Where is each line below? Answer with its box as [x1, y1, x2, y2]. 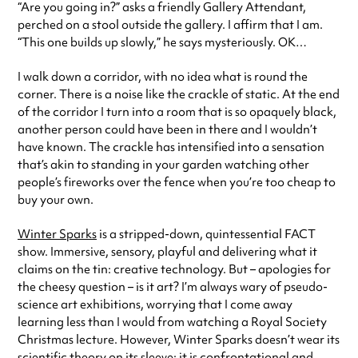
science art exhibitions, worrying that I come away [18, 296, 292, 312]
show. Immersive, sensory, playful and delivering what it [18, 244, 317, 260]
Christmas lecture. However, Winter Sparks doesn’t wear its [18, 332, 340, 348]
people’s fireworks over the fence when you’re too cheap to [18, 174, 336, 190]
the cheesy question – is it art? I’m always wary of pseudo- [18, 279, 328, 295]
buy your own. [18, 192, 93, 208]
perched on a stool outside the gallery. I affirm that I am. [18, 17, 323, 33]
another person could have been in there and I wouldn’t [18, 121, 317, 137]
